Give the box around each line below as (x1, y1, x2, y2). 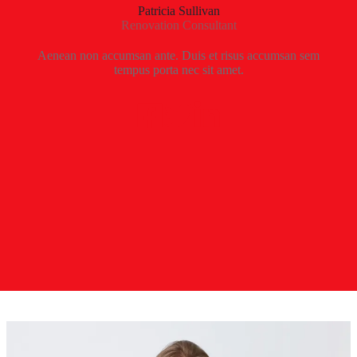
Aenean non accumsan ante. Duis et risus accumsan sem (37, 49, 320, 63)
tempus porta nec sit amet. (113, 63, 244, 77)
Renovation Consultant (120, 18, 237, 33)
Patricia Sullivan (137, 4, 220, 18)
